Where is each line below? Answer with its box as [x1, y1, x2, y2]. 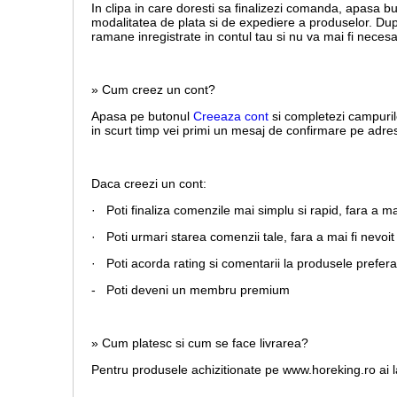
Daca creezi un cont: [91, 176, 206, 191]
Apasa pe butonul [91, 109, 193, 124]
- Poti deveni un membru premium [91, 283, 290, 298]
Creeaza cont [193, 109, 269, 124]
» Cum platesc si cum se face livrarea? [91, 336, 308, 351]
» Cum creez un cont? [91, 82, 215, 97]
